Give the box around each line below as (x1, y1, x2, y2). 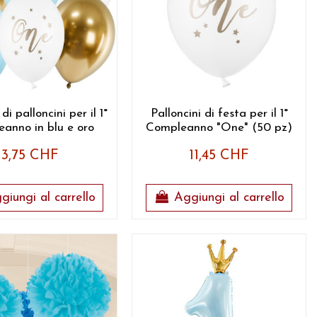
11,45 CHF (189, 149, 250, 163)
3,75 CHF (1, 149, 59, 163)
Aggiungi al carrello (174, 191, 285, 205)
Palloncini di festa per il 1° (150, 107, 288, 120)
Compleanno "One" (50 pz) (146, 121, 293, 134)
